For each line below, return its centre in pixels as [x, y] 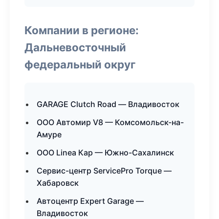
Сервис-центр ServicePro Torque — [104, 171]
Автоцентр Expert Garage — [90, 201]
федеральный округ [80, 64]
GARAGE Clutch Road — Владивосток [108, 104]
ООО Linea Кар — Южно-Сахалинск [105, 153]
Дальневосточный [75, 47]
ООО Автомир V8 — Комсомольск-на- [110, 122]
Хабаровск [58, 183]
